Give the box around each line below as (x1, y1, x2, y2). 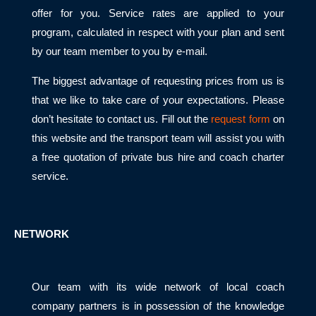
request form (211, 113, 270, 125)
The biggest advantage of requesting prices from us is (32, 75, 284, 87)
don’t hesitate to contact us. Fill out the (32, 113, 212, 125)
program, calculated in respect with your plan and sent (32, 27, 284, 39)
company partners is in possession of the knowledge (32, 300, 284, 312)
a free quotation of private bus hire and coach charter (32, 151, 284, 163)
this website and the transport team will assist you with (32, 132, 284, 144)
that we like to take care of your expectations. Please (32, 94, 284, 106)
